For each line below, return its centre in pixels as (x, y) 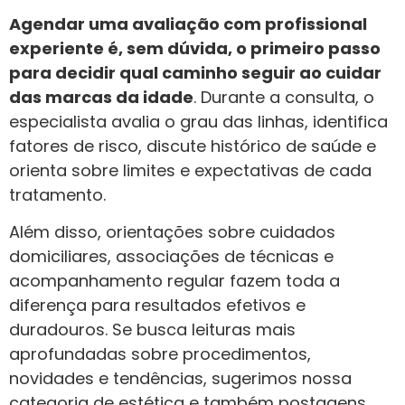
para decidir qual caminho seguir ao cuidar (195, 72)
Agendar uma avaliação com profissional (188, 24)
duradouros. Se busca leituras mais (152, 330)
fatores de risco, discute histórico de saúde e (193, 146)
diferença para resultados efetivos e (157, 306)
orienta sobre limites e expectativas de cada (190, 170)
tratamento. (57, 194)
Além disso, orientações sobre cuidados (172, 232)
